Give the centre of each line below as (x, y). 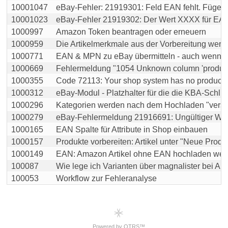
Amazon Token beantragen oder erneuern (131, 32)
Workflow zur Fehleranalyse (106, 178)
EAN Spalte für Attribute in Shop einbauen (132, 130)
